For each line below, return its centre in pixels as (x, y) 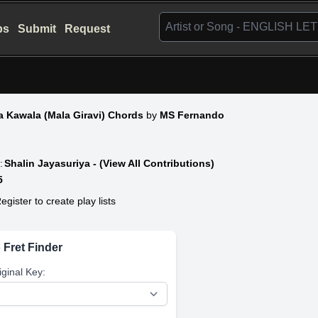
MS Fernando (192, 115)
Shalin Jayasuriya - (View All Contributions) (110, 163)
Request (88, 29)
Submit (37, 29)
